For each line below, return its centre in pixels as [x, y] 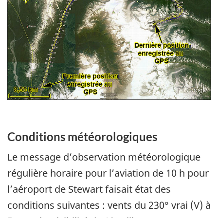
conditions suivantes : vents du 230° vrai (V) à [109, 205]
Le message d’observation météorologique [104, 157]
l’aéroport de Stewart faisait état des [89, 189]
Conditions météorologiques [82, 137]
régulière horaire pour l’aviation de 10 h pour [108, 173]
